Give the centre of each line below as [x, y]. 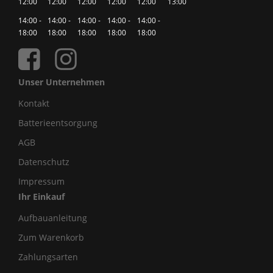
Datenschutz [44, 161]
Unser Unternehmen [62, 82]
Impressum [41, 181]
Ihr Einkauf [41, 196]
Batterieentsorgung [58, 122]
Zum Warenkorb [51, 237]
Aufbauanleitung [53, 218]
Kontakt [34, 103]
